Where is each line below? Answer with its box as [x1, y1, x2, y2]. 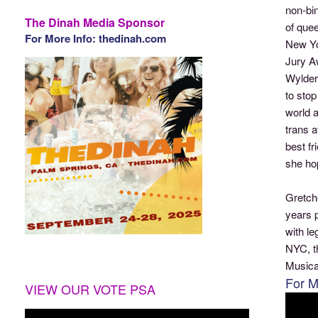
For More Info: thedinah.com [25, 30, 167, 46]
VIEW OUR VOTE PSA [25, 279, 156, 298]
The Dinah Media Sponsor [25, 13, 165, 31]
